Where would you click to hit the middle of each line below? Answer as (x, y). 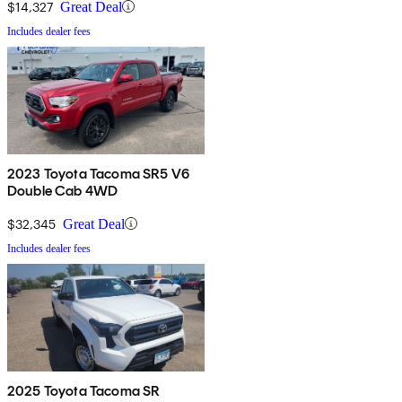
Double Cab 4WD (63, 190)
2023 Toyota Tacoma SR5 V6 (98, 173)
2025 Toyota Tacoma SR (84, 390)
